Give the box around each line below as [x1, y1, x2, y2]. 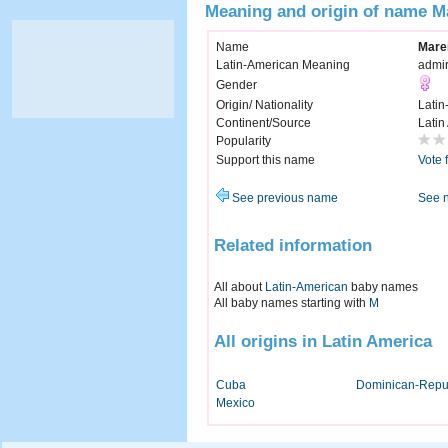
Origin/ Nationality [216, 98, 313, 113]
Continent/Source [216, 116, 311, 131]
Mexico [216, 396, 255, 411]
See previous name [229, 191, 338, 206]
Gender [216, 78, 257, 93]
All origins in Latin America [214, 331, 432, 352]
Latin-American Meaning [216, 58, 350, 73]
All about [214, 279, 265, 294]
